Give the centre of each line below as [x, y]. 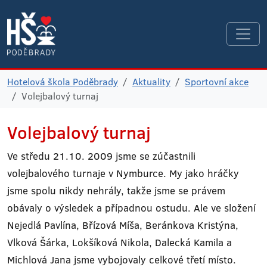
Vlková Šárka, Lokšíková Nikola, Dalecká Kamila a [119, 242]
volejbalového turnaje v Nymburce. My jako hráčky [123, 173]
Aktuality [151, 82]
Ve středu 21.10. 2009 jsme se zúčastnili [101, 156]
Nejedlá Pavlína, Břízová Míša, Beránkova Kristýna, [123, 225]
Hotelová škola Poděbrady [63, 82]
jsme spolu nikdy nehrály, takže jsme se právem [116, 190]
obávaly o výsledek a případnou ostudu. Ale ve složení [131, 208]
